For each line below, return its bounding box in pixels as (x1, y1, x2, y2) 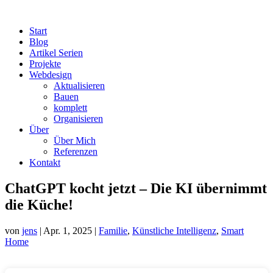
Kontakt (29, 157, 60, 168)
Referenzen (54, 146, 97, 157)
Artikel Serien (29, 48, 83, 58)
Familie (99, 225, 127, 236)
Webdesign (29, 69, 72, 80)
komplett (54, 102, 87, 113)
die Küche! (5, 196, 73, 213)
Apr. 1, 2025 (43, 225, 92, 236)
